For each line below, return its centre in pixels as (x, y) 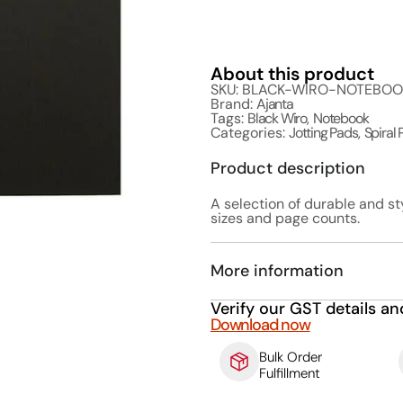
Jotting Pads (323, 133)
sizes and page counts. (285, 219)
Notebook (341, 119)
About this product (292, 74)
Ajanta (275, 104)
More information (277, 271)
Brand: (233, 104)
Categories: (250, 133)
